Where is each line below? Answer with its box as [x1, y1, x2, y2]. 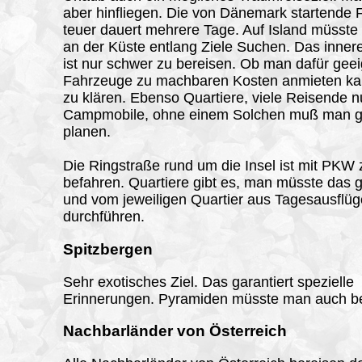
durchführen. [63, 208, 145, 225]
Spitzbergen [63, 240, 154, 258]
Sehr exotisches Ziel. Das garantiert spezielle [63, 273, 355, 290]
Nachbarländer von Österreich [63, 322, 288, 340]
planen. [63, 124, 112, 141]
